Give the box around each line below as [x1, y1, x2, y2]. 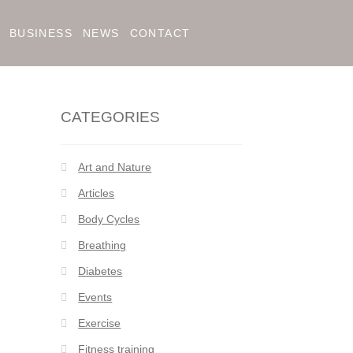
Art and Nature [78, 161, 152, 173]
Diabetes [78, 265, 123, 277]
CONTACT [129, 26, 191, 39]
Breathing [78, 239, 127, 251]
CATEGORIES [60, 109, 160, 125]
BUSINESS [9, 26, 72, 39]
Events [78, 291, 113, 303]
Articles [78, 187, 115, 199]
